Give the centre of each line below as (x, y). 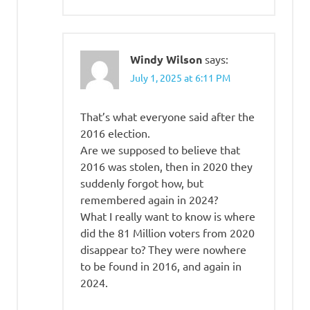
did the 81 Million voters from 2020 (167, 232)
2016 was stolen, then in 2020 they (166, 166)
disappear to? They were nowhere (163, 249)
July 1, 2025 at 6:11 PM (180, 77)
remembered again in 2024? (149, 199)
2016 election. (115, 133)
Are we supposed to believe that (160, 149)
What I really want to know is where (168, 216)
